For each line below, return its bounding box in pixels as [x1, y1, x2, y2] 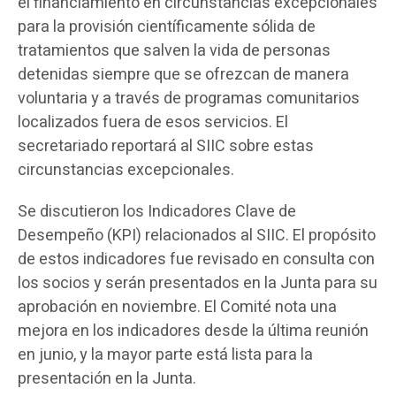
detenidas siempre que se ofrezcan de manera [18, 63, 349, 87]
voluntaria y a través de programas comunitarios [18, 87, 360, 110]
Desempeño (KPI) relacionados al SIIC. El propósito [18, 224, 376, 247]
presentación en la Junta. [18, 367, 196, 391]
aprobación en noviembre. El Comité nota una [18, 295, 337, 319]
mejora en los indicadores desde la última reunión [18, 319, 369, 343]
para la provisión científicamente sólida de [18, 15, 316, 39]
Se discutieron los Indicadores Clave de [18, 200, 296, 224]
